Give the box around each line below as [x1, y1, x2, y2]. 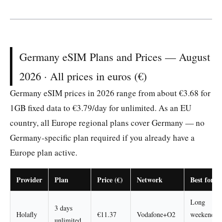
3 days [55, 203, 72, 213]
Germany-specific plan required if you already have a [10, 132, 195, 144]
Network [137, 174, 163, 185]
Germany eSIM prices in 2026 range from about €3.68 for [10, 87, 211, 99]
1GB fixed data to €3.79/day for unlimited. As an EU [10, 102, 191, 114]
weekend [190, 210, 215, 220]
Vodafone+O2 [137, 210, 175, 220]
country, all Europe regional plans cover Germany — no [10, 117, 205, 129]
